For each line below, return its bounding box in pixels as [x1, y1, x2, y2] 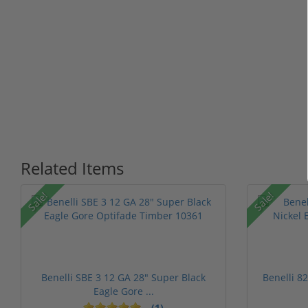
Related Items [21, 156, 124, 179]
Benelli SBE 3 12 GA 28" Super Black [41, 270, 206, 284]
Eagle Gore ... [93, 284, 154, 298]
